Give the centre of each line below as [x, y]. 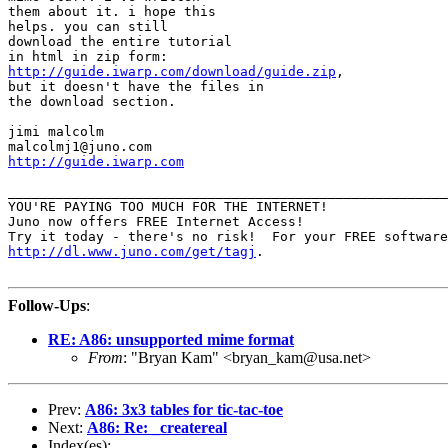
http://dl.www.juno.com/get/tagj [132, 251]
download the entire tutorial [120, 41]
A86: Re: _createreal [157, 427]
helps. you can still [88, 26]
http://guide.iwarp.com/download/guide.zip [172, 71]
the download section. [92, 101]
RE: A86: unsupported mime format [171, 339]
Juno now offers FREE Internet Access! [156, 221]
